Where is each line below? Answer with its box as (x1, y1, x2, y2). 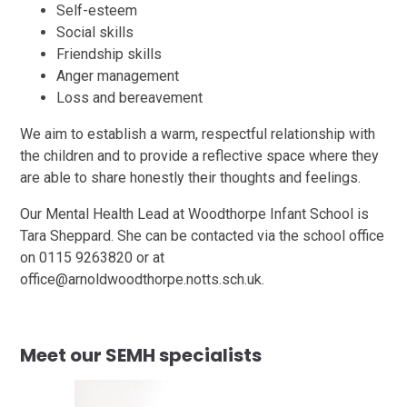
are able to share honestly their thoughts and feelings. (20, 169, 362, 187)
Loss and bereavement (56, 89, 203, 107)
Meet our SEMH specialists (20, 342, 263, 369)
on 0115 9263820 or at (20, 249, 165, 267)
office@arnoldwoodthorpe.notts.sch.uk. (20, 271, 265, 289)
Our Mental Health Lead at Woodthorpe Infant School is (20, 205, 370, 223)
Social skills (56, 24, 134, 42)
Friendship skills (56, 45, 163, 64)
